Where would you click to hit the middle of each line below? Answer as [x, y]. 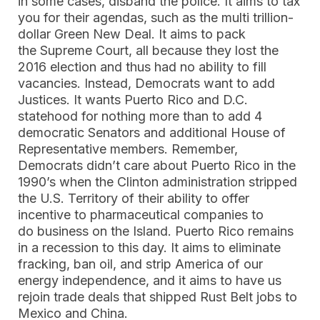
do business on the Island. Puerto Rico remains [156, 231]
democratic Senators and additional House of [152, 132]
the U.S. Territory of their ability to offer [134, 198]
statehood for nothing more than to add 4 [140, 116]
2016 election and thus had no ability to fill [142, 67]
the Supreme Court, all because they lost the [148, 50]
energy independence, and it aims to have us [150, 280]
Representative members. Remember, [128, 149]
